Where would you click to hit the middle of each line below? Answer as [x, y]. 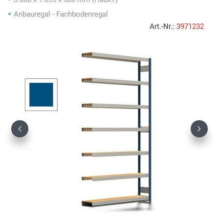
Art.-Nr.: [163, 26]
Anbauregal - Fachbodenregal [61, 14]
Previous [33, 133]
